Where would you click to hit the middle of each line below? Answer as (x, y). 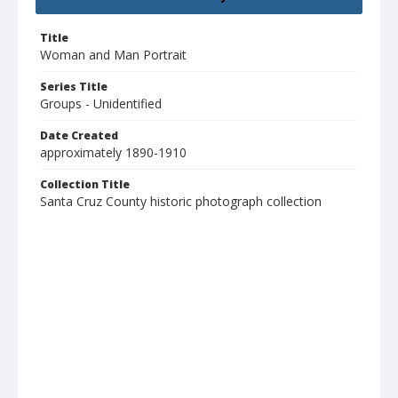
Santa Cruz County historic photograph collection (181, 202)
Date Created (79, 136)
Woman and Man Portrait (113, 55)
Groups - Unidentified (101, 104)
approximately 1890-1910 (113, 153)
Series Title (74, 87)
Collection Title (85, 185)
